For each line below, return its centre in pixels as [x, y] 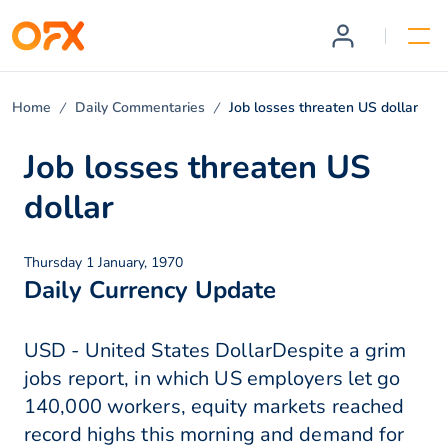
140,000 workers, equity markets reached [214, 407]
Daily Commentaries [140, 107]
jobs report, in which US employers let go [212, 379]
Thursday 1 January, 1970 [103, 263]
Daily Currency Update [150, 290]
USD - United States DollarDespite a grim [215, 351]
